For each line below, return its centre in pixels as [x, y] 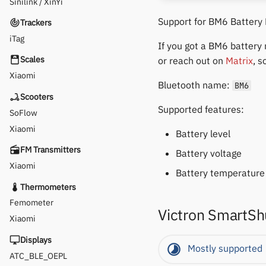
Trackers [36, 23]
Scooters [37, 96]
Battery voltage [209, 153]
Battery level [203, 133]
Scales [33, 60]
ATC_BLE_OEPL [38, 256]
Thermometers [48, 187]
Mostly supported [225, 248]
